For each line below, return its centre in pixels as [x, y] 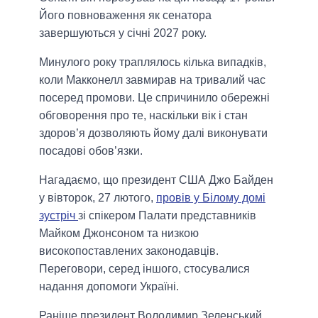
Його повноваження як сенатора [125, 16]
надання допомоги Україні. [109, 287]
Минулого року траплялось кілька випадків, [153, 62]
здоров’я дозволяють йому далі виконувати [153, 133]
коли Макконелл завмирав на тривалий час [152, 80]
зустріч [59, 216]
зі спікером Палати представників [167, 216]
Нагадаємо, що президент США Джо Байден [156, 180]
